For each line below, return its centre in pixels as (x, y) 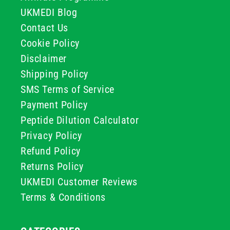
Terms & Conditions (63, 197)
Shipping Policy (54, 74)
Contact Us (44, 28)
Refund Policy (51, 151)
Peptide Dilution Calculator (80, 120)
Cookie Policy (50, 43)
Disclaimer (44, 59)
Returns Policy (52, 166)
